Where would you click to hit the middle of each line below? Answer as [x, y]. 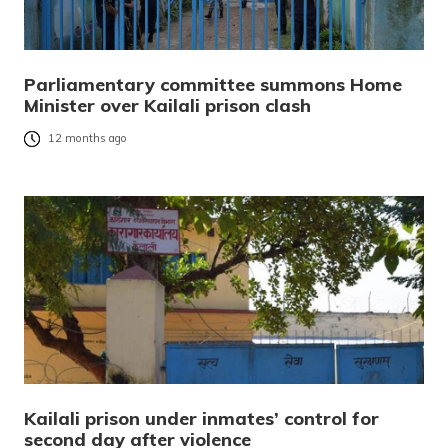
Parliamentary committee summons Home [213, 84]
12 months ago [87, 138]
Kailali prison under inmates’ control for [201, 418]
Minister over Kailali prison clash [167, 105]
